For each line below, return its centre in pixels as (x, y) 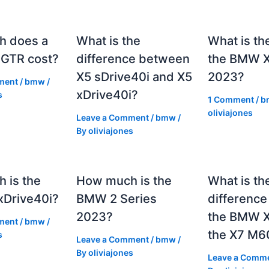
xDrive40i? (107, 95)
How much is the (124, 180)
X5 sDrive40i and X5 (134, 77)
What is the (109, 41)
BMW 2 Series (117, 198)
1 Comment (231, 99)
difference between (133, 59)
